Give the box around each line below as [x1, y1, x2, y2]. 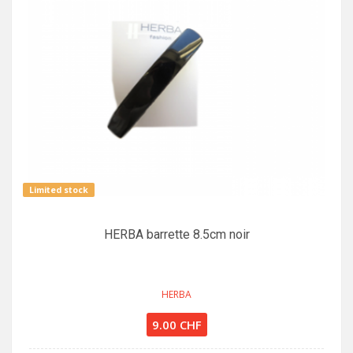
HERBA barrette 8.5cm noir [103, 226, 250, 242]
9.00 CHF [151, 316, 202, 333]
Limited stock [29, 184, 88, 195]
